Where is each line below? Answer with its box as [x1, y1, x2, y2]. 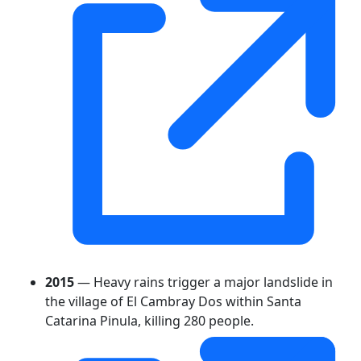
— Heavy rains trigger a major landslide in [74, 272, 333, 291]
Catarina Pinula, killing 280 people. [45, 311, 254, 330]
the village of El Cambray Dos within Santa [45, 292, 301, 310]
